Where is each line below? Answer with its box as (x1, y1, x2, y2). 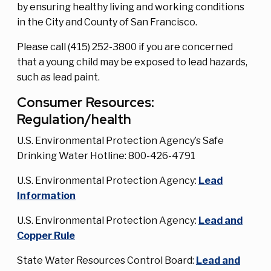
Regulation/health (17, 111, 131, 129)
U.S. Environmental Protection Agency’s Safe (17, 135, 224, 147)
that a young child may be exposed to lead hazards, (17, 56, 247, 68)
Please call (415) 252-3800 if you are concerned (17, 41, 233, 53)
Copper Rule (17, 230, 75, 242)
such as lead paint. (17, 71, 100, 83)
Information (17, 190, 76, 202)
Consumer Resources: (17, 94, 154, 112)
